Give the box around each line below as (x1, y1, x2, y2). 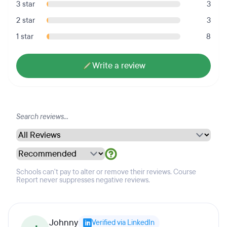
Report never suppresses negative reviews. (16, 175, 150, 185)
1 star (16, 31, 33, 42)
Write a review (92, 60, 145, 71)
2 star (16, 15, 35, 25)
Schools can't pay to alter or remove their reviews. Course (16, 167, 196, 177)
